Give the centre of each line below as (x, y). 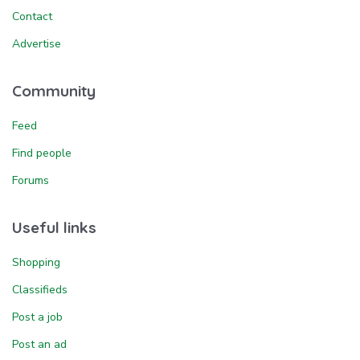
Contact (32, 16)
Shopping (36, 262)
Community (54, 90)
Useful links (54, 227)
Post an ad (39, 344)
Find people (42, 153)
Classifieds (40, 289)
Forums (31, 180)
